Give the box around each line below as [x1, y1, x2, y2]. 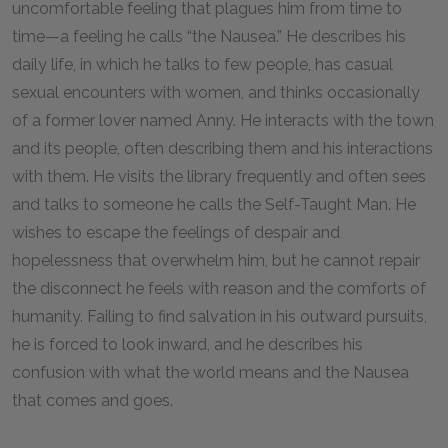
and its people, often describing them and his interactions [12, 139, 433, 158]
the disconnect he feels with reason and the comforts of [12, 279, 426, 298]
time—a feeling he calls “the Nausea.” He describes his [12, 27, 406, 46]
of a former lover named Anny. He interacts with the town [12, 111, 434, 130]
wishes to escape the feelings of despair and [12, 223, 340, 242]
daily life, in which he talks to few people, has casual [12, 55, 393, 74]
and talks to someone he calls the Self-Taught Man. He [12, 195, 416, 214]
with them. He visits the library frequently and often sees [12, 167, 426, 186]
